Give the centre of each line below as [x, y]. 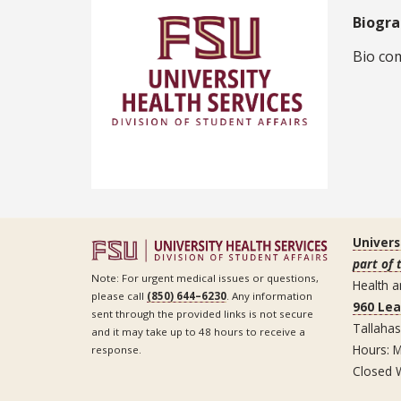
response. [116, 349]
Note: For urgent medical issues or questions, [205, 277]
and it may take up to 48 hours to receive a [198, 331]
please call [119, 295]
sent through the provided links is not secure [202, 313]
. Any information [269, 295]
